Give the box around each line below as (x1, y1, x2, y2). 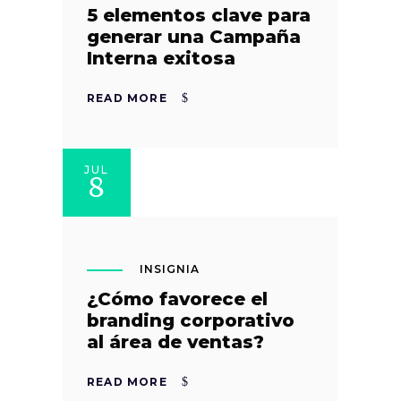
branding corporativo (87, 310, 294, 332)
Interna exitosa (87, 47, 235, 70)
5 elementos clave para (87, 4, 311, 27)
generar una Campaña (87, 26, 301, 48)
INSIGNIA (140, 262, 200, 277)
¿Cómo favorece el (87, 288, 268, 311)
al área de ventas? (87, 331, 264, 354)
